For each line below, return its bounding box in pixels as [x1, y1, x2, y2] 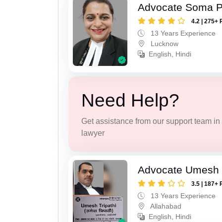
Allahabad [149, 202, 182, 211]
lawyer [81, 128, 105, 137]
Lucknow [149, 40, 179, 48]
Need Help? [81, 90, 179, 111]
